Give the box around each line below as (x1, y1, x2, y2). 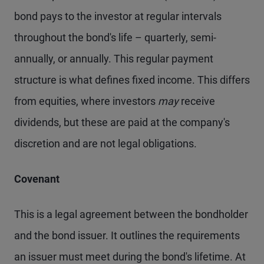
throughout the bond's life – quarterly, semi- (14, 31, 216, 44)
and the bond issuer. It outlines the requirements (14, 229, 240, 242)
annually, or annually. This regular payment (14, 52, 213, 65)
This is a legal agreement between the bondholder (14, 208, 248, 220)
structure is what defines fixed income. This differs (14, 74, 250, 86)
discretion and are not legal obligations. (14, 137, 197, 150)
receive (179, 95, 215, 107)
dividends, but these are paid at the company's (14, 116, 230, 128)
